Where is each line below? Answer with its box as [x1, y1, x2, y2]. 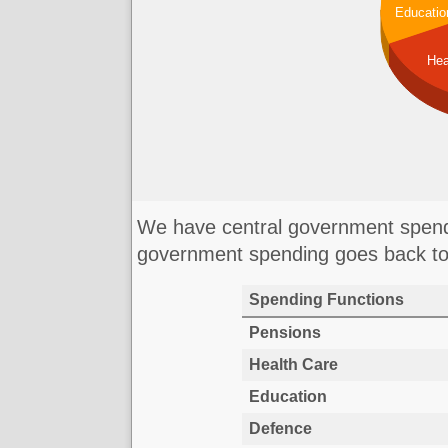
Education [248, 388, 327, 406]
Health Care [248, 356, 338, 374]
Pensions [248, 324, 321, 342]
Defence [248, 420, 312, 438]
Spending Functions [248, 291, 404, 309]
